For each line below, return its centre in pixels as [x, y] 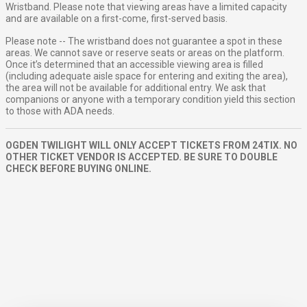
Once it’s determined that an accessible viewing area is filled [134, 65]
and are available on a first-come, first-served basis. [116, 19]
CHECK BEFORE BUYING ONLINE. [78, 169]
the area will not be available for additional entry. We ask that [136, 88]
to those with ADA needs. [60, 111]
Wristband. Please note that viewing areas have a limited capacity [146, 7]
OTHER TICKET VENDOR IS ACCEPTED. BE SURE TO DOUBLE [142, 157]
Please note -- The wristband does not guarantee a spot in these [144, 41]
